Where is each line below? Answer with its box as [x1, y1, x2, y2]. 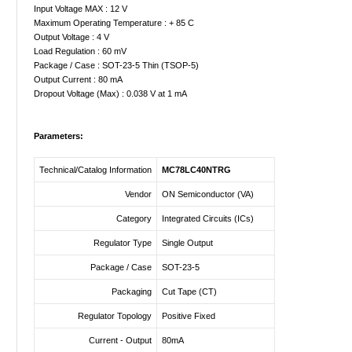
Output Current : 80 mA [34, 75, 123, 84]
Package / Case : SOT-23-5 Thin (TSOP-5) [34, 60, 199, 70]
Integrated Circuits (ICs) [162, 214, 254, 223]
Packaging [112, 287, 152, 296]
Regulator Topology [78, 311, 152, 321]
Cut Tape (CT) [162, 287, 217, 296]
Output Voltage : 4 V [34, 32, 109, 42]
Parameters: [34, 131, 83, 141]
